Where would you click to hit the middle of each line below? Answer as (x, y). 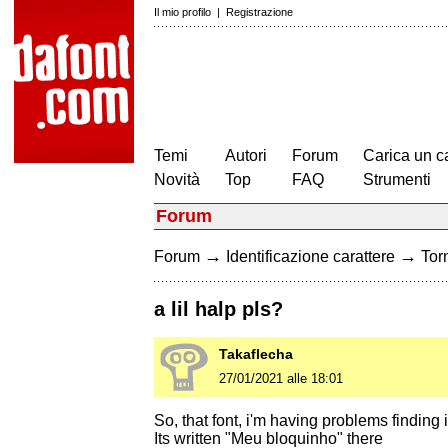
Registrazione (259, 12)
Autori (246, 155)
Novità (177, 179)
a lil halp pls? (218, 309)
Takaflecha (256, 354)
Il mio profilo (182, 12)
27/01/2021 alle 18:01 (281, 379)
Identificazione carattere (310, 256)
